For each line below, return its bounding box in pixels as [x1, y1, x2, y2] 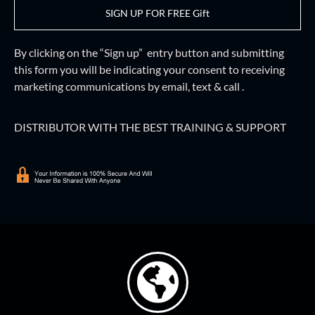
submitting [231, 45, 284, 59]
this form [14, 62, 58, 76]
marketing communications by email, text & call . [14, 79, 244, 93]
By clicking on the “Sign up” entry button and [14, 45, 231, 59]
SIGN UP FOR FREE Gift [105, 7, 210, 20]
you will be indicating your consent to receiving [58, 62, 285, 76]
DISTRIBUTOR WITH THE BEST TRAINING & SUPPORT [14, 120, 286, 134]
